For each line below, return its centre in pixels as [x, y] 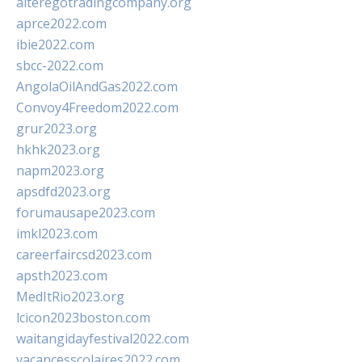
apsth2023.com [62, 276]
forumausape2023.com [86, 213]
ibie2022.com [55, 44]
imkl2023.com [57, 234]
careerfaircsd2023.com [84, 255]
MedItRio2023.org [70, 297]
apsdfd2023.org [63, 192]
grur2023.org [57, 128]
